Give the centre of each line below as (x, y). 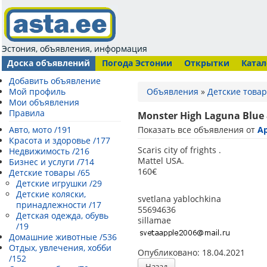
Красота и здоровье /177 (60, 140)
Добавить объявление (55, 81)
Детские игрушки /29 (59, 183)
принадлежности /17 (59, 205)
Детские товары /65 (49, 173)
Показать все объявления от (198, 130)
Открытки (207, 63)
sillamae (155, 220)
